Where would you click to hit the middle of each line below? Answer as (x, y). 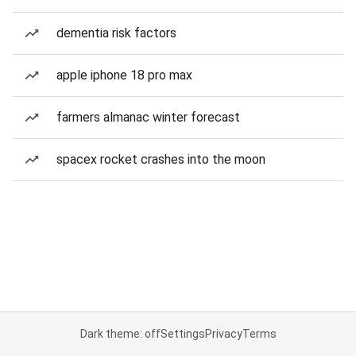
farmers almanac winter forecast (148, 117)
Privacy (223, 334)
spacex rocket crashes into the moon (161, 159)
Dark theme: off (120, 334)
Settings (182, 334)
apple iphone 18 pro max (124, 75)
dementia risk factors (116, 33)
